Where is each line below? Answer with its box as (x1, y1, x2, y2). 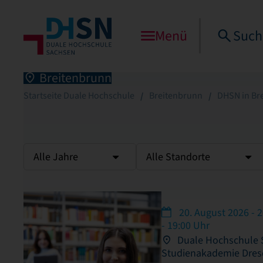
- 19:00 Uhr (161, 218, 210, 232)
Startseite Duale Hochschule (23, 90, 134, 102)
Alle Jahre (33, 150, 78, 164)
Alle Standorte (146, 150, 211, 164)
